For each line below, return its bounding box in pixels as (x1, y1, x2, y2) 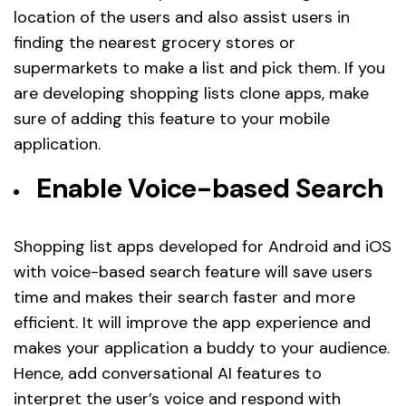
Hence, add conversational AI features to (14, 362, 322, 385)
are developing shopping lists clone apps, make (14, 82, 369, 105)
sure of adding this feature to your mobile (14, 108, 330, 130)
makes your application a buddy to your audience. (14, 337, 390, 360)
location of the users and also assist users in (14, 6, 350, 29)
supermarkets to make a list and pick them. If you (14, 57, 385, 80)
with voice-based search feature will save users (14, 261, 372, 284)
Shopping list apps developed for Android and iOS (14, 236, 391, 258)
